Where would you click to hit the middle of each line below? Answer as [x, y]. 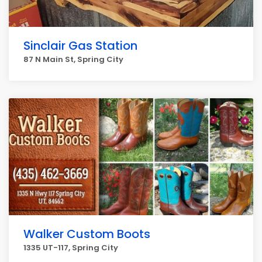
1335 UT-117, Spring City [71, 248]
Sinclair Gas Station [80, 46]
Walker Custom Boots [87, 234]
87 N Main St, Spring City [73, 59]
